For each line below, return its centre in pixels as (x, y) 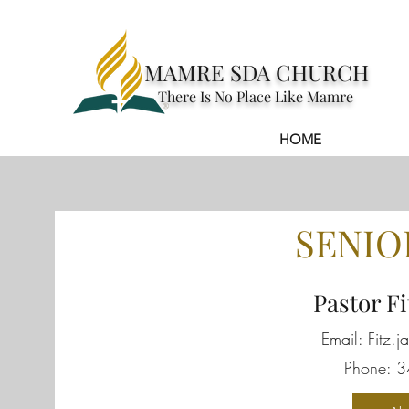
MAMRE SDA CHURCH (257, 72)
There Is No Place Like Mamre (255, 96)
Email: (345, 339)
